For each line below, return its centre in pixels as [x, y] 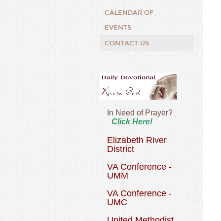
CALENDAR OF [129, 13]
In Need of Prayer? [140, 113]
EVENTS [118, 28]
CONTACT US [127, 43]
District [121, 149]
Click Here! [132, 122]
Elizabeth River [137, 140]
